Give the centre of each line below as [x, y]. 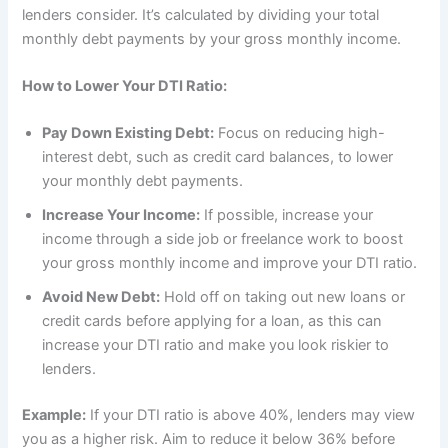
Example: [54, 415]
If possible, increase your [287, 215]
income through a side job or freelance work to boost [223, 239]
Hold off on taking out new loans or [283, 297]
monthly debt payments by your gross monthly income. [212, 38]
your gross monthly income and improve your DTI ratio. [230, 263]
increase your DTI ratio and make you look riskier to [216, 345]
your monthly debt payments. [143, 181]
